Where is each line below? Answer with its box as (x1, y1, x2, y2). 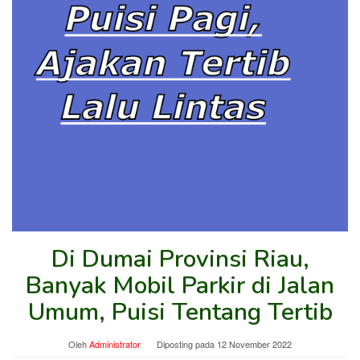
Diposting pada (157, 337, 217, 350)
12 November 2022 (217, 337, 292, 350)
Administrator (89, 337, 141, 350)
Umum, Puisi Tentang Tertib (27, 295, 333, 329)
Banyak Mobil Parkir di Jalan (26, 268, 334, 302)
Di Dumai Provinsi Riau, (51, 242, 309, 276)
